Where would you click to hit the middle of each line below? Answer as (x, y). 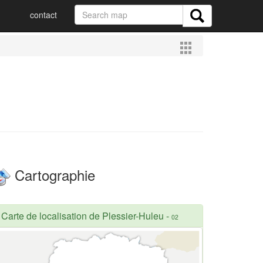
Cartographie (53, 175)
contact (43, 15)
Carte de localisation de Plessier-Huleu (82, 215)
